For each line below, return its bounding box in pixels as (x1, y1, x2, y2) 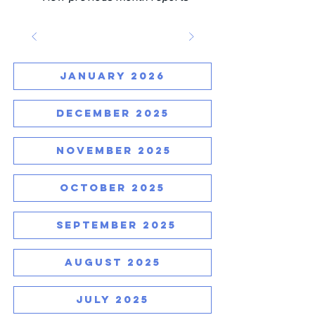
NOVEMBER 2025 (56, 143, 172, 157)
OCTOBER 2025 (60, 181, 165, 194)
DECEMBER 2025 (56, 106, 169, 120)
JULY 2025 (76, 292, 149, 306)
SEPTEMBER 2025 (56, 218, 176, 231)
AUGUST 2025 (64, 255, 161, 269)
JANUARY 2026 (60, 69, 165, 82)
